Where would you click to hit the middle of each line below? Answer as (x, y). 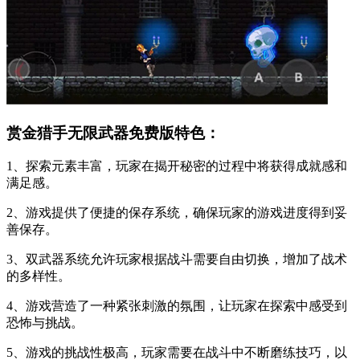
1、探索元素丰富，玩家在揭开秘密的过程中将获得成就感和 (177, 166)
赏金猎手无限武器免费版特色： (113, 133)
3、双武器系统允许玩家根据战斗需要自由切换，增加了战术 (177, 260)
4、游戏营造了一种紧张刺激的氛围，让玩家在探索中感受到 (177, 306)
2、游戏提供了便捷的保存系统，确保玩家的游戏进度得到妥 (177, 213)
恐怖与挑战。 (45, 323)
